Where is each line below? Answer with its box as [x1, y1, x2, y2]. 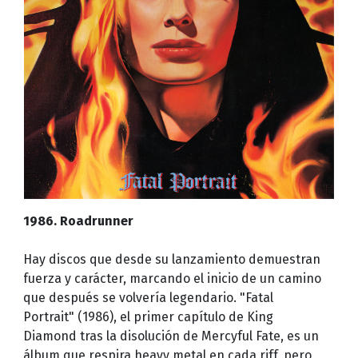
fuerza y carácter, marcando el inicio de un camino [22, 270, 321, 286]
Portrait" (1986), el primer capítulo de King [22, 308, 273, 324]
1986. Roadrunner [22, 213, 133, 229]
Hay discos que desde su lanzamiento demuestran [22, 251, 320, 267]
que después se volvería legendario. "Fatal [22, 289, 273, 305]
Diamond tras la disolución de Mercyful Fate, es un [22, 328, 319, 344]
